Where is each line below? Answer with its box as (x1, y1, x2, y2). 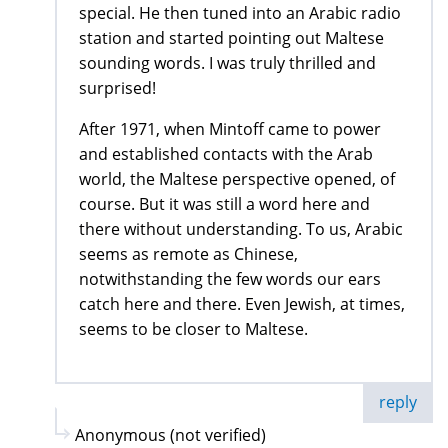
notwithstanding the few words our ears (79, 268, 381, 291)
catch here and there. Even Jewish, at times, (79, 293, 405, 316)
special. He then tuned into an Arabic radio (79, 2, 401, 25)
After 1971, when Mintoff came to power (79, 118, 381, 141)
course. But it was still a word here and (79, 193, 370, 216)
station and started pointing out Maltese (79, 27, 384, 50)
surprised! (79, 77, 156, 100)
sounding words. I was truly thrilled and (79, 52, 376, 75)
